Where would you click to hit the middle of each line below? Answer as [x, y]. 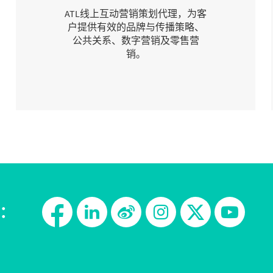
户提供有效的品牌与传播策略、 [136, 27]
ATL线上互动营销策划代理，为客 [136, 14]
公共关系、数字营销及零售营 [136, 41]
